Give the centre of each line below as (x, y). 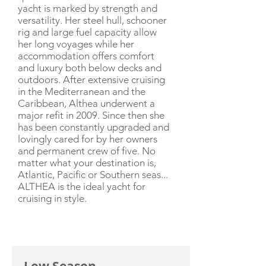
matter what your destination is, (87, 163)
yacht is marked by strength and (88, 8)
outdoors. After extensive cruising (91, 80)
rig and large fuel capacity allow (87, 32)
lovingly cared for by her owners (88, 139)
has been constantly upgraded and (94, 127)
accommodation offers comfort (86, 56)
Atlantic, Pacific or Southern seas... (93, 175)
